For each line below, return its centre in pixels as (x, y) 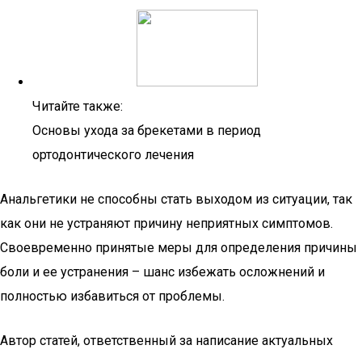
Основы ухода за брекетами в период (147, 130)
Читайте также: (78, 106)
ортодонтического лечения (113, 155)
